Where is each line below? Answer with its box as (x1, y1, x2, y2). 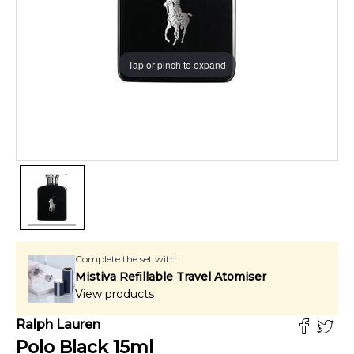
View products (75, 287, 154, 301)
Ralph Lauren (16, 317, 100, 332)
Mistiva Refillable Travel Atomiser (75, 269, 266, 284)
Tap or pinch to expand (128, 57, 226, 71)
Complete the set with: (75, 253, 179, 265)
